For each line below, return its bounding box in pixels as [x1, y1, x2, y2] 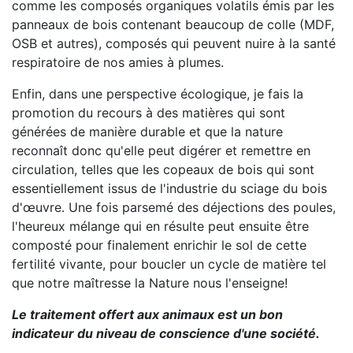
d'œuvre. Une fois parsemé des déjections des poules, [12, 199, 336, 215]
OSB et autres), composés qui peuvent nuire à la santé [12, 35, 336, 51]
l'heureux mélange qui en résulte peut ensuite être [12, 218, 309, 234]
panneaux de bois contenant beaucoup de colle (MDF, [12, 17, 334, 32]
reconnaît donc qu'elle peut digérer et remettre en [12, 143, 310, 158]
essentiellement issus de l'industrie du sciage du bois [12, 180, 327, 196]
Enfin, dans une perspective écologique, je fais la [12, 86, 303, 102]
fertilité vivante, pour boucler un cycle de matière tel [12, 256, 326, 272]
